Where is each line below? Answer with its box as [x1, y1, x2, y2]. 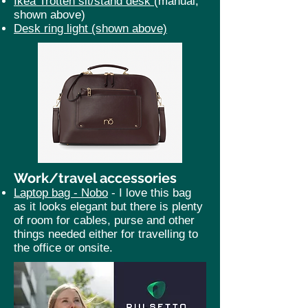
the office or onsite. [14, 241, 116, 254]
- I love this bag [108, 186, 191, 199]
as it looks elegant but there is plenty [14, 200, 203, 213]
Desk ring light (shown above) [14, 22, 167, 35]
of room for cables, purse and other [14, 214, 195, 227]
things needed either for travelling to [14, 228, 198, 241]
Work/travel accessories [14, 170, 177, 186]
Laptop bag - [14, 186, 81, 199]
